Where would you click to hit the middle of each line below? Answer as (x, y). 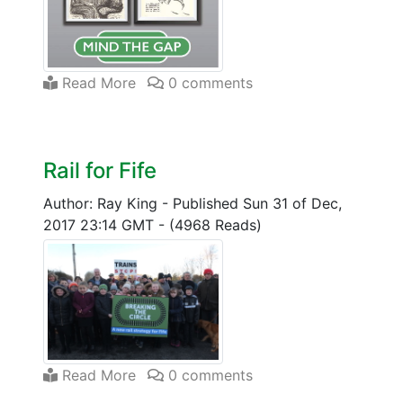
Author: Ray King (103, 203)
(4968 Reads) (215, 224)
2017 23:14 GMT (101, 224)
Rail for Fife (100, 170)
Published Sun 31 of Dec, (257, 203)
